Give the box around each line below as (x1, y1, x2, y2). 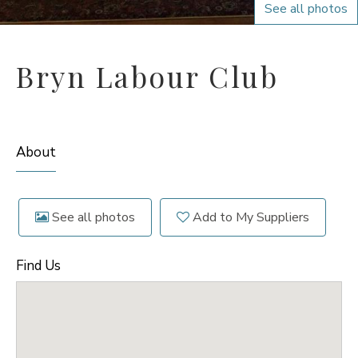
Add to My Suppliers (189, 209, 309, 226)
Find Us (16, 257, 61, 275)
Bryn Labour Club (16, 57, 278, 95)
